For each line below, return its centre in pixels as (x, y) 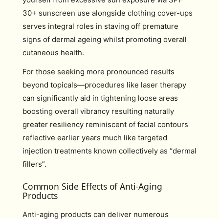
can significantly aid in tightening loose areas (100, 98)
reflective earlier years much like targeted (95, 138)
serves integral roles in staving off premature (100, 26)
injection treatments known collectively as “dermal (109, 151)
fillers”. (34, 164)
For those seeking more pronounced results (99, 72)
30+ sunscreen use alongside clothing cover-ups (108, 13)
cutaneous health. (53, 52)
